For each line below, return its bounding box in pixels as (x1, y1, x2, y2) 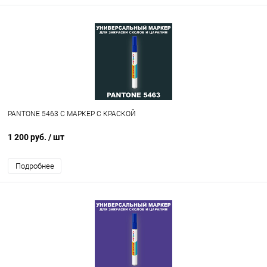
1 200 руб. (8, 132, 48, 142)
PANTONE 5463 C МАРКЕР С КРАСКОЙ (8, 110, 136, 119)
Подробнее (15, 162, 54, 171)
